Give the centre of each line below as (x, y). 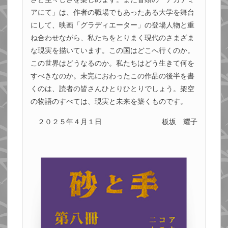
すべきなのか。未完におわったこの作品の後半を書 (112, 76)
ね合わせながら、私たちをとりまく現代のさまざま (112, 38)
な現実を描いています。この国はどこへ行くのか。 (112, 51)
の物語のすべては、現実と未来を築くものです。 (109, 102)
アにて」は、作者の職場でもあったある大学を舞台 (112, 12)
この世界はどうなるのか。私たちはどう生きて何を (112, 63)
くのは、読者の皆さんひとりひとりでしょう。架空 (112, 89)
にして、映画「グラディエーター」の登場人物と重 (112, 25)
